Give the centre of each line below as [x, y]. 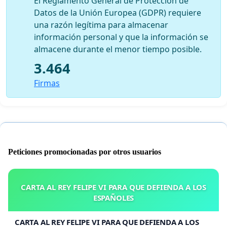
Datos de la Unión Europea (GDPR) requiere [118, 12]
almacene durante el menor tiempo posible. [118, 49]
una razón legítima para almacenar [101, 25]
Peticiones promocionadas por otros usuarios [85, 152]
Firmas [47, 83]
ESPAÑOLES [113, 197]
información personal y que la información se [121, 37]
